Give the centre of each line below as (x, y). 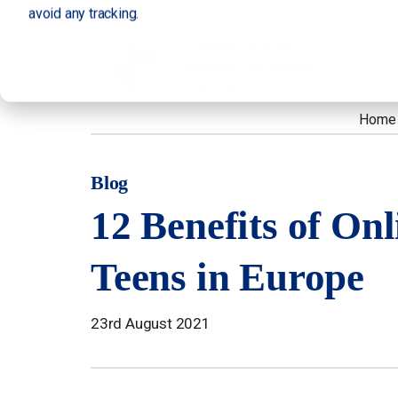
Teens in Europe (227, 277)
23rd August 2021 (151, 323)
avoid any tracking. (84, 13)
